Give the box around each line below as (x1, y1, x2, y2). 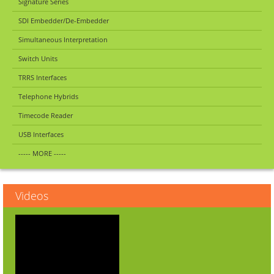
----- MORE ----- (18, 149, 66, 158)
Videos (15, 188, 48, 204)
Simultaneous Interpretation (18, 35, 108, 45)
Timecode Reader (18, 111, 73, 120)
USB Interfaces (18, 130, 64, 139)
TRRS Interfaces (18, 73, 67, 83)
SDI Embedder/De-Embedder (18, 16, 109, 26)
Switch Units (18, 54, 57, 64)
